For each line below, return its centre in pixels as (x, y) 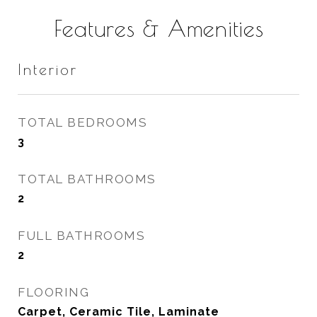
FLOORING (53, 292)
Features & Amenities (158, 28)
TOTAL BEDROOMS (82, 122)
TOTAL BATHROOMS (87, 179)
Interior (48, 69)
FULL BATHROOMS (81, 236)
